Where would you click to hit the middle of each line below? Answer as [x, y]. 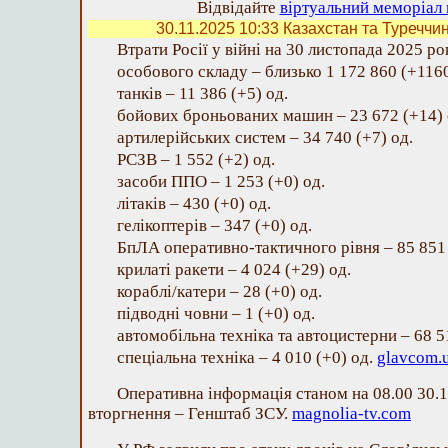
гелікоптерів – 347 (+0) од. [214, 225]
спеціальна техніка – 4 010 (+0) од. [247, 357]
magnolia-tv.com [351, 413]
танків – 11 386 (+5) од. [202, 93]
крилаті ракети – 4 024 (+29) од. [234, 269]
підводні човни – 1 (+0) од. [216, 313]
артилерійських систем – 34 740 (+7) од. [265, 137]
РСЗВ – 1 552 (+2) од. [196, 159]
